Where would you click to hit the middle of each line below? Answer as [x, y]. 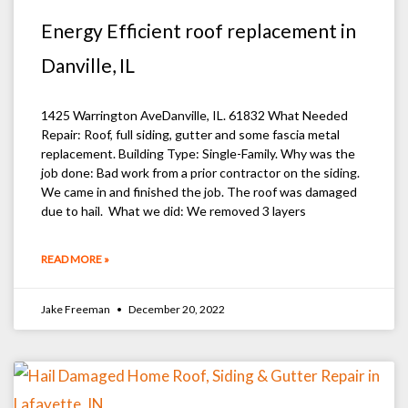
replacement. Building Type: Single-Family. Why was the [198, 153]
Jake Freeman [76, 309]
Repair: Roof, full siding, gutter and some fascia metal [190, 134]
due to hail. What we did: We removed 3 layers [173, 210]
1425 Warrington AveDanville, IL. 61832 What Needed [194, 115]
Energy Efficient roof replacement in [199, 30]
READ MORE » [75, 259]
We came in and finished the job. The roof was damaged [199, 191]
